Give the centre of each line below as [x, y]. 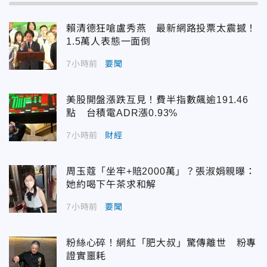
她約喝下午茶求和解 [111, 184]
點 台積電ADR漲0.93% [122, 113]
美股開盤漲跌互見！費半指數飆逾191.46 [157, 100]
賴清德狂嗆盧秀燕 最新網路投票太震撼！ [162, 28]
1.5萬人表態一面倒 [108, 41]
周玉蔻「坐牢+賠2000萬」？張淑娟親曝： [161, 171]
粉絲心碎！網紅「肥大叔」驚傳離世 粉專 [162, 243]
